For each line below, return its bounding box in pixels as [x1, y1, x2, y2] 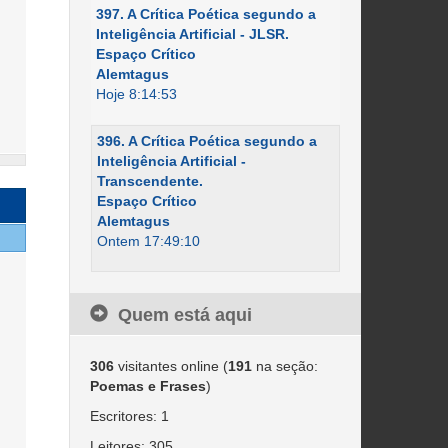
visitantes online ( [113, 358, 228, 374]
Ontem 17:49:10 [96, 233, 200, 249]
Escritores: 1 [89, 408, 169, 424]
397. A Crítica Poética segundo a [95, 6, 316, 22]
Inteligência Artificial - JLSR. [95, 26, 289, 42]
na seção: [251, 358, 318, 374]
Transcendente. [96, 173, 203, 189]
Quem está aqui [117, 305, 252, 325]
